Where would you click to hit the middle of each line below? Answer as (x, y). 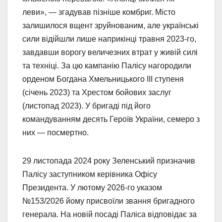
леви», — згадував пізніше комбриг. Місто (99, 12)
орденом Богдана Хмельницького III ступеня (103, 79)
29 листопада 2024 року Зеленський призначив (109, 161)
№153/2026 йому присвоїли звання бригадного (109, 201)
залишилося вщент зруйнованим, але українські (111, 25)
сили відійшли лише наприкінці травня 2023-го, (109, 39)
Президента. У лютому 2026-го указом (92, 187)
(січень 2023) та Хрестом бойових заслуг (97, 92)
